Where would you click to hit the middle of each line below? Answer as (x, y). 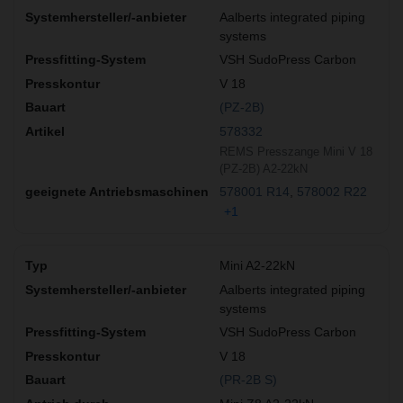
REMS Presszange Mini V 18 (296, 152)
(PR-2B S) (248, 380)
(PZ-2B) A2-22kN (264, 169)
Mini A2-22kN (257, 265)
